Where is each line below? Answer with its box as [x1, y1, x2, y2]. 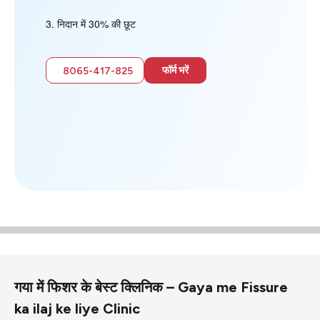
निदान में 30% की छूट [56, 16, 136, 31]
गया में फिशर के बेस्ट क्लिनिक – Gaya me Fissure [14, 278, 288, 296]
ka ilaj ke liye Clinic [14, 299, 140, 317]
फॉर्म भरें [161, 64, 189, 76]
